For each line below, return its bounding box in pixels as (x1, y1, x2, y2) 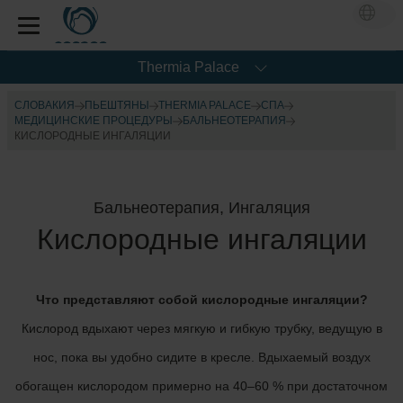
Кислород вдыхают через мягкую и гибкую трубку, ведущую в (21, 321, 382, 336)
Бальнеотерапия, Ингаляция (93, 199, 310, 217)
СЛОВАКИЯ (14, 99, 75, 112)
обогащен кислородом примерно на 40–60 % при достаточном (15, 379, 388, 393)
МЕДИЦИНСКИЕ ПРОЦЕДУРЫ (14, 114, 173, 127)
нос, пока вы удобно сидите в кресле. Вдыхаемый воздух (32, 350, 371, 364)
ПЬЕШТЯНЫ (84, 99, 149, 112)
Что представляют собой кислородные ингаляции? (35, 292, 368, 307)
